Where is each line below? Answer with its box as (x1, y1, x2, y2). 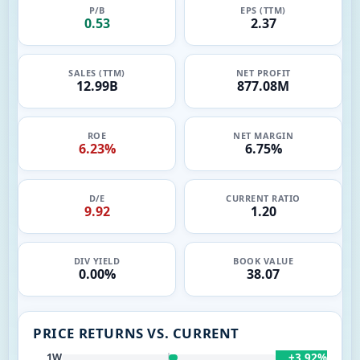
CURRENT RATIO (226, 192, 301, 204)
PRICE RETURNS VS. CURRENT (33, 323, 239, 342)
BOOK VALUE (233, 255, 293, 267)
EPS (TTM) (240, 4, 286, 16)
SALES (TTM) (68, 67, 125, 79)
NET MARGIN (233, 129, 293, 141)
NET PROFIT (235, 67, 291, 79)
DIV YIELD (73, 255, 121, 267)
